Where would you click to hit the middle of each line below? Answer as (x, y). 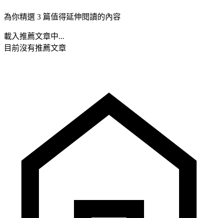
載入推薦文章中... (34, 36)
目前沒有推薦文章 (35, 48)
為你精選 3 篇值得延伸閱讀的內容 (62, 17)
